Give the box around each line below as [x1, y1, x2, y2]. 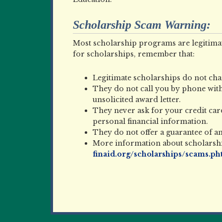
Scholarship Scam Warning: [73, 18, 211, 31]
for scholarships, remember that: [73, 50, 195, 58]
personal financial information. [93, 117, 208, 126]
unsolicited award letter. [93, 95, 181, 104]
